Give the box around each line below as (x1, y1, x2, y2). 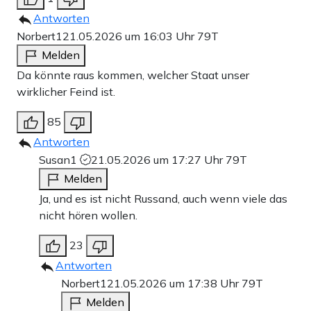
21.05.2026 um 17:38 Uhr (107, 276, 242, 290)
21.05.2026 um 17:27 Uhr (91, 152, 226, 167)
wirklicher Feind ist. (17, 84, 115, 99)
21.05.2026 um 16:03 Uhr (62, 28, 197, 43)
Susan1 (39, 152, 80, 167)
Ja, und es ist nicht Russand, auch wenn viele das (39, 191, 287, 205)
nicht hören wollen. (39, 208, 137, 222)
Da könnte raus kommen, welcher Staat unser (17, 67, 249, 82)
